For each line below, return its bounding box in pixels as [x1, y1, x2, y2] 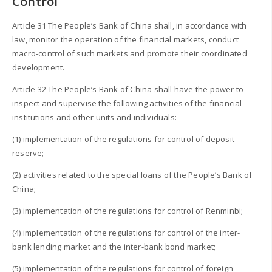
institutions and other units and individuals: [12, 111, 177, 123]
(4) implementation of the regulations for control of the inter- [12, 226, 240, 238]
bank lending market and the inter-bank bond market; [12, 240, 216, 252]
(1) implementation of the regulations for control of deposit [12, 133, 235, 144]
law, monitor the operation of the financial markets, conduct [12, 33, 239, 45]
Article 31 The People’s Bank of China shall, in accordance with [12, 19, 247, 31]
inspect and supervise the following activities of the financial [12, 97, 242, 109]
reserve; [12, 147, 44, 158]
